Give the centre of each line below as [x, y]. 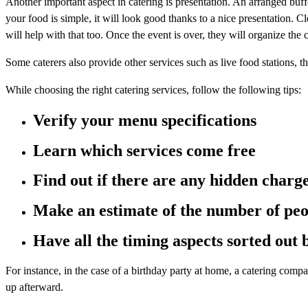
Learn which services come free [144, 150]
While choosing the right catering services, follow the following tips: [153, 89]
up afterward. [34, 287]
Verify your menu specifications [145, 120]
